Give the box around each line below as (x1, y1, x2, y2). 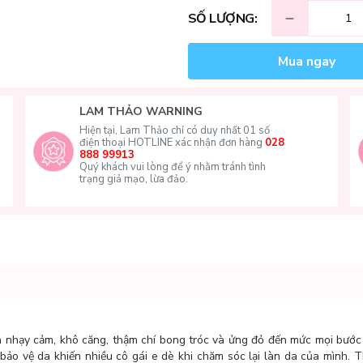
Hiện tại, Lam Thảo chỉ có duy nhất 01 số (79, 123, 270, 138)
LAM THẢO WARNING (79, 104, 203, 119)
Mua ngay (278, 52, 336, 70)
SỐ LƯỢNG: (187, 9, 257, 28)
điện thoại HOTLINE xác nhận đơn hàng (79, 135, 265, 150)
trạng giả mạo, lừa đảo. (79, 172, 188, 186)
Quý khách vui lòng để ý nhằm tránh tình (79, 160, 266, 174)
